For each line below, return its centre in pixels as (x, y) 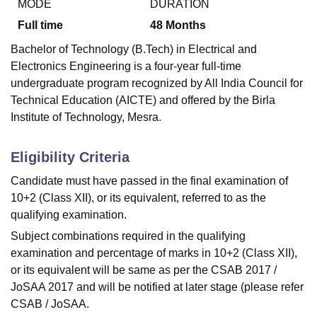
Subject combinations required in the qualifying (128, 236)
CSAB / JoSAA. (50, 304)
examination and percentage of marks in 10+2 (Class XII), (154, 253)
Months (186, 25)
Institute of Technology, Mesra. (86, 117)
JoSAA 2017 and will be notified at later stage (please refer (157, 287)
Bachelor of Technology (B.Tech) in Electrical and (134, 50)
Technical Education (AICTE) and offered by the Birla (143, 100)
